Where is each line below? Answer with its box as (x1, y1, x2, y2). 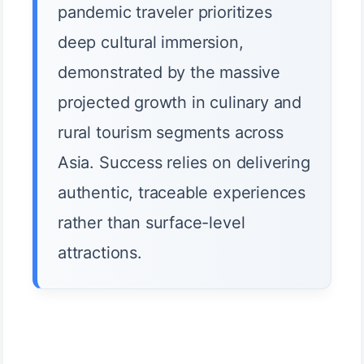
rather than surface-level (58, 213, 245, 233)
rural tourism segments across (58, 123, 284, 143)
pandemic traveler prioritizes (58, 2, 272, 23)
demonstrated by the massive (58, 63, 281, 83)
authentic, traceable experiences (58, 183, 306, 203)
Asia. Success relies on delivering (58, 153, 310, 173)
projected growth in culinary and (58, 93, 302, 113)
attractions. (58, 243, 142, 263)
